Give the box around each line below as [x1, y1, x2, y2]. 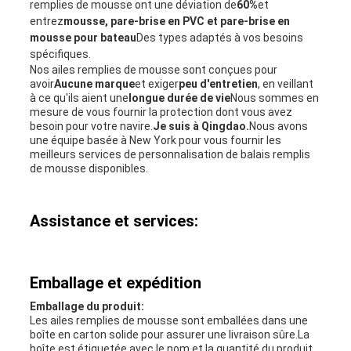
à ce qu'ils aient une [29, 92, 128, 105]
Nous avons [248, 120, 308, 133]
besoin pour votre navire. [29, 120, 153, 133]
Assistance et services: [29, 212, 198, 231]
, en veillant [257, 78, 313, 91]
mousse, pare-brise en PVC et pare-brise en [63, 15, 290, 28]
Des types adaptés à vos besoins [136, 31, 303, 45]
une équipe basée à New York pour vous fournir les [29, 134, 281, 147]
